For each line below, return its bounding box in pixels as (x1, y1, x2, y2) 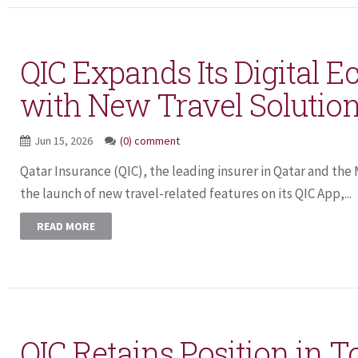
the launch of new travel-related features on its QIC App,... (20, 185, 352, 202)
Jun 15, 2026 (34, 133, 95, 148)
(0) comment (120, 133, 180, 148)
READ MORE (37, 219, 95, 233)
